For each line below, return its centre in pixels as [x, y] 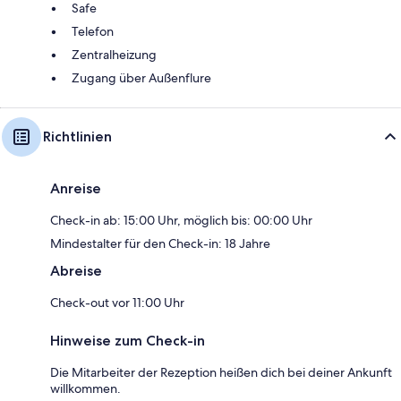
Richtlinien [77, 136]
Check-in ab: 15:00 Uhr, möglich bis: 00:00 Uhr [181, 220]
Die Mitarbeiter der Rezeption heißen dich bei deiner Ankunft [221, 372]
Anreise [76, 188]
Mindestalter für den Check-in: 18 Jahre [160, 243]
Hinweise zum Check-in [128, 340]
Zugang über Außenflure [141, 77]
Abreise [76, 270]
